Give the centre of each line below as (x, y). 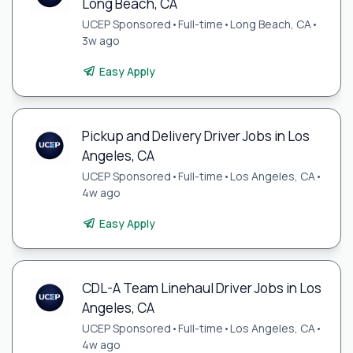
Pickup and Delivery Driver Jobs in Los (195, 136)
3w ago (100, 40)
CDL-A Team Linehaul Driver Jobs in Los (201, 288)
